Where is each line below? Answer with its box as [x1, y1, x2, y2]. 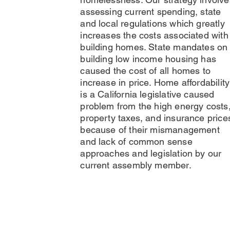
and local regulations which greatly [80, 18, 225, 29]
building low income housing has [80, 53, 216, 64]
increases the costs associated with [80, 30, 228, 41]
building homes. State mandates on [80, 42, 228, 52]
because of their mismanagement [80, 124, 220, 135]
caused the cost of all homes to [80, 65, 210, 76]
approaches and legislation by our [80, 148, 222, 159]
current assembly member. [80, 160, 191, 170]
